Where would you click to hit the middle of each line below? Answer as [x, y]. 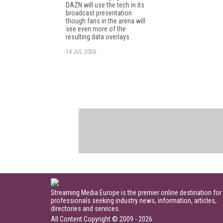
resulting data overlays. [98, 37]
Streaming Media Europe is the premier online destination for [136, 192]
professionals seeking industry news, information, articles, [134, 200]
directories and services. [85, 208]
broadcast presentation [99, 13]
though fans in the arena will [106, 21]
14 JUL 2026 [81, 52]
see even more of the [96, 29]
